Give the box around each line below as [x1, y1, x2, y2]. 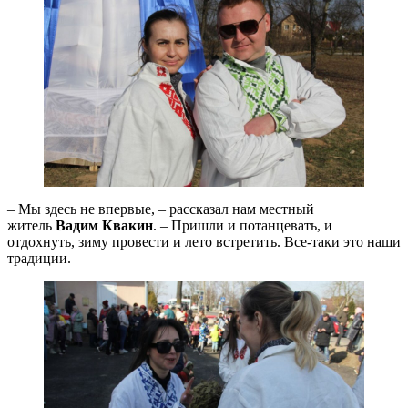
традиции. [7, 250, 71, 267]
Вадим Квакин [56, 218, 153, 234]
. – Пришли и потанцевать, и [153, 218, 332, 234]
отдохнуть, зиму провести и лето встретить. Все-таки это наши [7, 234, 401, 250]
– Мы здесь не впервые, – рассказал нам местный [7, 201, 314, 218]
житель [7, 218, 56, 234]
